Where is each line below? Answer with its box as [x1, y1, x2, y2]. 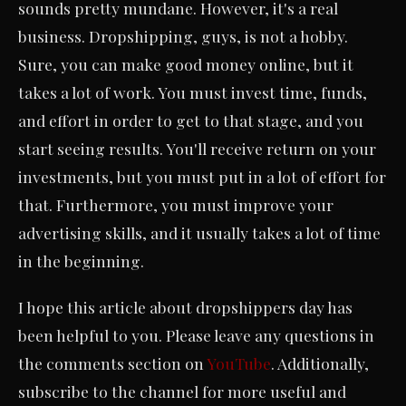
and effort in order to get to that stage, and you [18, 109, 363, 130]
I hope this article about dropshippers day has [18, 295, 353, 317]
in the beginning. [18, 249, 144, 271]
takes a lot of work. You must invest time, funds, [18, 81, 367, 102]
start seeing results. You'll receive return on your [18, 137, 376, 159]
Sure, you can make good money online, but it [18, 53, 353, 74]
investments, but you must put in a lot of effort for [18, 165, 386, 187]
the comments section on [18, 352, 207, 373]
